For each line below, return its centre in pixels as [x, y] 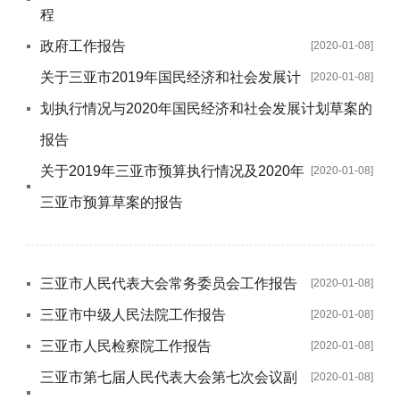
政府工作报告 [83, 46]
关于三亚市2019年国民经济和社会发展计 [171, 77]
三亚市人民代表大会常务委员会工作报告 [169, 283]
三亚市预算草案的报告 [112, 202]
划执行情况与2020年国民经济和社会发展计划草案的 [206, 108]
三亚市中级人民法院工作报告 [133, 315]
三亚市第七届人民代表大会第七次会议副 [169, 377]
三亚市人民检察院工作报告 [126, 346]
